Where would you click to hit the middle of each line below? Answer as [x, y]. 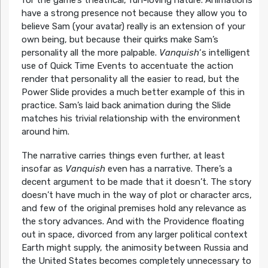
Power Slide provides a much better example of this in [133, 92]
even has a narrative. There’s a [168, 169]
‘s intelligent [224, 53]
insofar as [43, 169]
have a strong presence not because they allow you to [134, 13]
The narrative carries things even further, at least [123, 156]
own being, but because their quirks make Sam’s [120, 40]
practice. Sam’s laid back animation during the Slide [126, 106]
